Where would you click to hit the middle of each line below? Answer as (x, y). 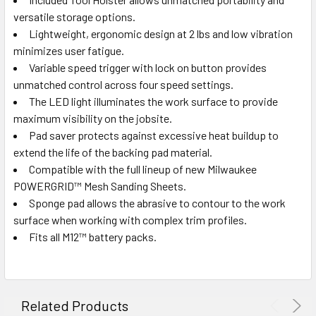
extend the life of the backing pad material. (113, 152)
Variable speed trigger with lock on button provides (148, 67)
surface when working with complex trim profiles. (130, 219)
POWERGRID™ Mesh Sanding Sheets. (100, 186)
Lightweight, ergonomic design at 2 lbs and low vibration (161, 33)
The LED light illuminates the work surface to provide (153, 101)
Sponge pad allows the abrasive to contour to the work (157, 202)
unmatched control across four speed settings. (123, 84)
